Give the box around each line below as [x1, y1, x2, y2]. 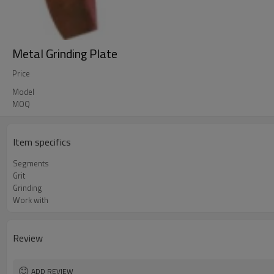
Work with [13, 194, 48, 206]
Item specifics [13, 135, 71, 149]
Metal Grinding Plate [12, 44, 117, 63]
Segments [13, 157, 49, 169]
